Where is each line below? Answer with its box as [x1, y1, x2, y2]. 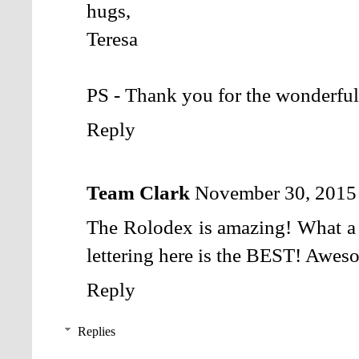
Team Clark [87, 181, 190, 204]
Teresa [87, 27, 138, 50]
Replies [77, 325, 115, 339]
